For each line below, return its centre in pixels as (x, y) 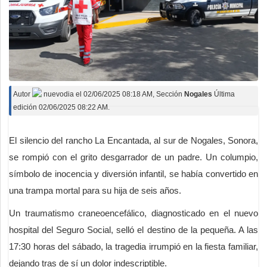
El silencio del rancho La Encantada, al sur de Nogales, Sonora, (133, 140)
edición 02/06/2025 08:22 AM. (61, 107)
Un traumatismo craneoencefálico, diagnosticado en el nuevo (133, 213)
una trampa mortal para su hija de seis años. (95, 190)
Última (224, 94)
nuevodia (58, 94)
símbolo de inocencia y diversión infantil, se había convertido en (133, 173)
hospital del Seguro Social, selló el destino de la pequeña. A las (133, 229)
